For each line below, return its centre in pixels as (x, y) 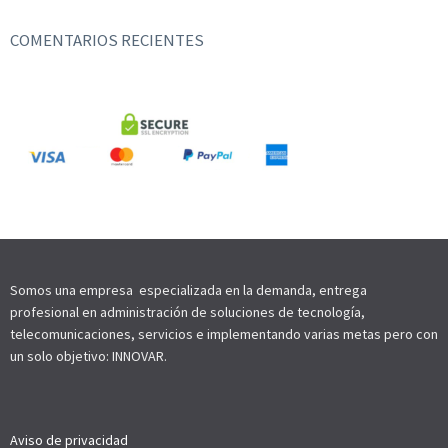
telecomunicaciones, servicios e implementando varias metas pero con (224, 334)
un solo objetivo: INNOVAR (87, 356)
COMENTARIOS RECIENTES (107, 40)
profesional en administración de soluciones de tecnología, (187, 312)
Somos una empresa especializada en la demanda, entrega (188, 290)
